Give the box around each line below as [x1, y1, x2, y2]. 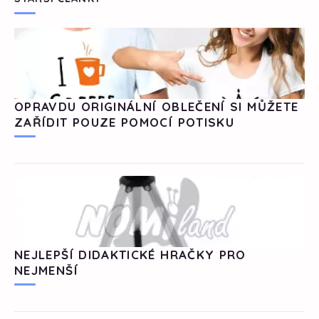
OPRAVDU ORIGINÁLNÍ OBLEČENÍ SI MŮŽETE [14, 98, 299, 114]
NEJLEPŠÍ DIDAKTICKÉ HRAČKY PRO [14, 246, 246, 262]
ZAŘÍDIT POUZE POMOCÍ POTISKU [14, 114, 235, 130]
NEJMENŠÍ [14, 262, 78, 278]
